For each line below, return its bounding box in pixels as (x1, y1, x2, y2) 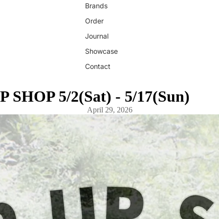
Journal (85, 32, 109, 40)
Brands (85, 1, 108, 10)
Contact (85, 62, 110, 70)
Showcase (85, 47, 118, 55)
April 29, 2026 (87, 106, 132, 114)
